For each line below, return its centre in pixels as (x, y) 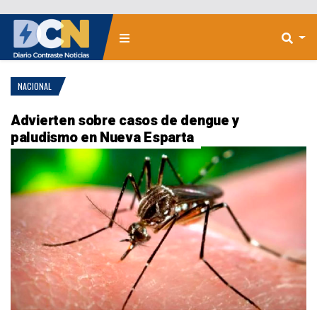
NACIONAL (35, 86)
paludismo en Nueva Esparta (103, 138)
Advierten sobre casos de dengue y (125, 121)
